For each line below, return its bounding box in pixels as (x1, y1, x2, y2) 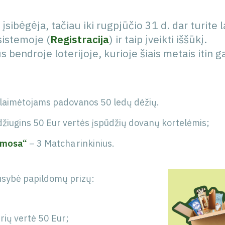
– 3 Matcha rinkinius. (27, 138, 115, 149)
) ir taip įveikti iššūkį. (109, 32, 207, 46)
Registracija (50, 32, 109, 46)
